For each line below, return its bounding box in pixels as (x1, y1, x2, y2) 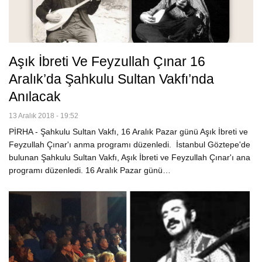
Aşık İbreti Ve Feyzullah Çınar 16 (9, 53, 205, 69)
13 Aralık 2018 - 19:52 (9, 111, 78, 120)
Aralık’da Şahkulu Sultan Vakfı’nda (9, 71, 214, 87)
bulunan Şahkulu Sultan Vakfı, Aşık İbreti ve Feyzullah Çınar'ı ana (9, 152, 250, 162)
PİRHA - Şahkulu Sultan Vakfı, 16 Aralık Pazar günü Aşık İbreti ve (9, 126, 248, 136)
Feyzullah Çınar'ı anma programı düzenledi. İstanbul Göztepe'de (9, 139, 250, 149)
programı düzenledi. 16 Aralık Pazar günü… (9, 165, 171, 175)
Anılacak (9, 88, 61, 104)
